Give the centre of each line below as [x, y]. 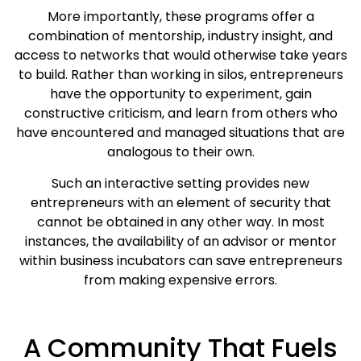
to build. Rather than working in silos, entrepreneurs [180, 75]
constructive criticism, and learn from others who [180, 114]
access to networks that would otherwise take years [180, 56]
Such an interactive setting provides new [180, 183]
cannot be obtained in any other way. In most [180, 222]
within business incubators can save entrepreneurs [180, 260]
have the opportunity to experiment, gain [180, 94]
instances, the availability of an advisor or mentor [180, 241]
